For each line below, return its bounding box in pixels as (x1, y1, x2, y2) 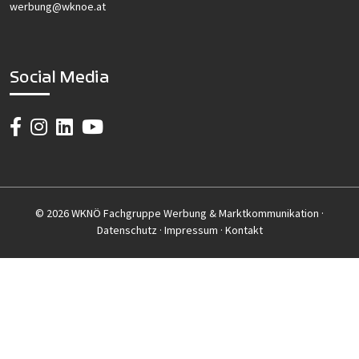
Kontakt (224, 223, 263, 238)
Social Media (10, 66, 109, 88)
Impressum (163, 223, 218, 238)
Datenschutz (96, 223, 157, 238)
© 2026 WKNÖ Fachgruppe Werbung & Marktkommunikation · (35, 206, 324, 221)
